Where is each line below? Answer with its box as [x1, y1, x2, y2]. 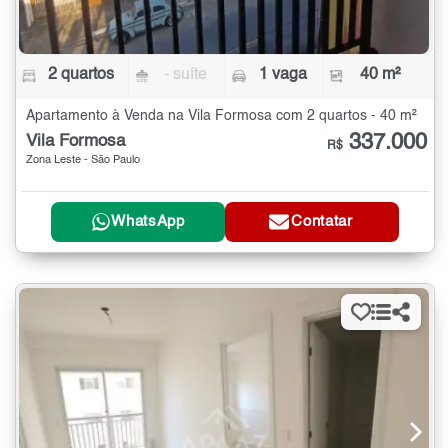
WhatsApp [111, 214, 185, 230]
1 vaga [258, 66, 307, 83]
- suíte [164, 66, 208, 83]
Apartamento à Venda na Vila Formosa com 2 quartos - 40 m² [26, 108, 417, 123]
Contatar [291, 214, 353, 230]
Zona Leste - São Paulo [26, 154, 140, 166]
